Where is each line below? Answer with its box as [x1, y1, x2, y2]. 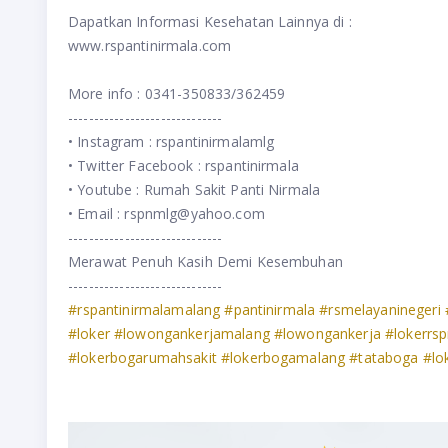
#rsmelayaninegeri [319, 299, 441, 319]
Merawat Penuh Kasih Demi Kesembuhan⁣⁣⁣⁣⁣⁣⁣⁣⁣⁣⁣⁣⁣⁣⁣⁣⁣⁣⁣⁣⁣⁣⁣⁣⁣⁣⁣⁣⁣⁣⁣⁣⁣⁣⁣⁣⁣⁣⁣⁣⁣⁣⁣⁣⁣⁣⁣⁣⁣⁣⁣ [68, 251, 351, 271]
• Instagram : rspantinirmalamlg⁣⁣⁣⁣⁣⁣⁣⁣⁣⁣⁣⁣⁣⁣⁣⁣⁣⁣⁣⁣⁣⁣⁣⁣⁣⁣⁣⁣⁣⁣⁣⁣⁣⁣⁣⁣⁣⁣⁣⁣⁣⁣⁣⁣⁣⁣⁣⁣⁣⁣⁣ [68, 131, 282, 151]
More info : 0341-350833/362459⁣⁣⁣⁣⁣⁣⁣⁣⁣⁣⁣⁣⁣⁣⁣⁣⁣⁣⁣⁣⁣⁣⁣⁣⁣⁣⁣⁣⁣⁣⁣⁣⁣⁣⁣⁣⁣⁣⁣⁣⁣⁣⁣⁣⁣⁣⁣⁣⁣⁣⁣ [68, 83, 293, 103]
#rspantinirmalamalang [68, 299, 221, 319]
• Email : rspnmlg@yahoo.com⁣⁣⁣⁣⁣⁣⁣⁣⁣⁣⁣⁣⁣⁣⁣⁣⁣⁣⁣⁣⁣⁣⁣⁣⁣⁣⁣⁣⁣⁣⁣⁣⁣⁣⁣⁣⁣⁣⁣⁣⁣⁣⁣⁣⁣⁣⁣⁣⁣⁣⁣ [68, 203, 272, 223]
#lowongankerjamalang [113, 323, 270, 343]
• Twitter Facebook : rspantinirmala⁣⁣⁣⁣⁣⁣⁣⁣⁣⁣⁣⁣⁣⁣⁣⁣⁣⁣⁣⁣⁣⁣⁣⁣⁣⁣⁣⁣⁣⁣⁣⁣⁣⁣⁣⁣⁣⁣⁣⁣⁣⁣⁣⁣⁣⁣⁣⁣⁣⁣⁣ [68, 155, 307, 175]
